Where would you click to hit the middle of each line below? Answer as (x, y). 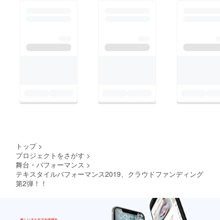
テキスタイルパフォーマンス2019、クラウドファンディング (110, 174)
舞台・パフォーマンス (50, 165)
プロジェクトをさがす (50, 155)
